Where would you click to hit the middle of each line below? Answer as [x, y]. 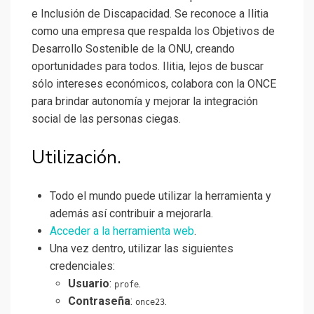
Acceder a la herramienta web [122, 231]
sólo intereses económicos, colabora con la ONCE [154, 84]
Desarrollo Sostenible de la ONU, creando [133, 49]
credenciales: [82, 266]
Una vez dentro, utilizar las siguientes [142, 249]
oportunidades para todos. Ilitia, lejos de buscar [148, 67]
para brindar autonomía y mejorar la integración [145, 102]
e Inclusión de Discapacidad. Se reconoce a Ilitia [150, 14]
